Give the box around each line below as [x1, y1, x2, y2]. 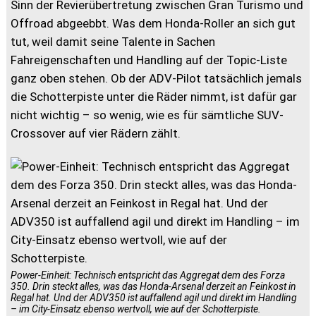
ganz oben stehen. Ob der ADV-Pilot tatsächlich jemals [11, 71, 303, 85]
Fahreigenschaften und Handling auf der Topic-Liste [11, 52, 288, 67]
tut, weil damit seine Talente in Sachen [11, 34, 216, 49]
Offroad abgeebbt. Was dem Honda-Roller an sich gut [11, 16, 296, 30]
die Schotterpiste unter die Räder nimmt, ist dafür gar [11, 89, 298, 104]
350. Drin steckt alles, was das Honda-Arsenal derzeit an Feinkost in [11, 280, 297, 292]
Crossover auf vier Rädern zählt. [11, 126, 181, 140]
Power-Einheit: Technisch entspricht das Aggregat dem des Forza [11, 269, 286, 281]
